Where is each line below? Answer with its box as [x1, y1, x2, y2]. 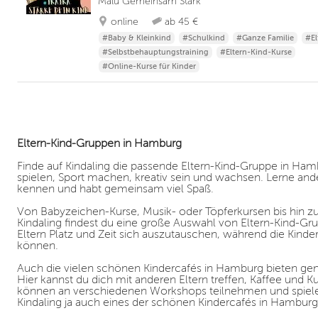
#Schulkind [182, 33, 225, 43]
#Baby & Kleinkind [102, 33, 171, 43]
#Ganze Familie [236, 33, 294, 43]
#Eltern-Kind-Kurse [220, 48, 292, 57]
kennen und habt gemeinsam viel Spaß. [17, 182, 214, 196]
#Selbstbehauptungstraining [102, 48, 209, 57]
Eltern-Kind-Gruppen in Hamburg [17, 137, 182, 150]
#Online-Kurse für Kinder [102, 62, 196, 71]
